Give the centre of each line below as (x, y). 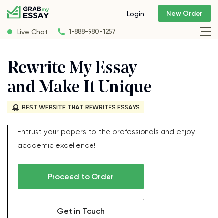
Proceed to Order (81, 176)
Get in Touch (81, 211)
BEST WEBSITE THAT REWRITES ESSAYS (81, 107)
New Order (184, 14)
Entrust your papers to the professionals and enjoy (106, 132)
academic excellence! (57, 145)
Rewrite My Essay (72, 69)
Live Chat (32, 31)
